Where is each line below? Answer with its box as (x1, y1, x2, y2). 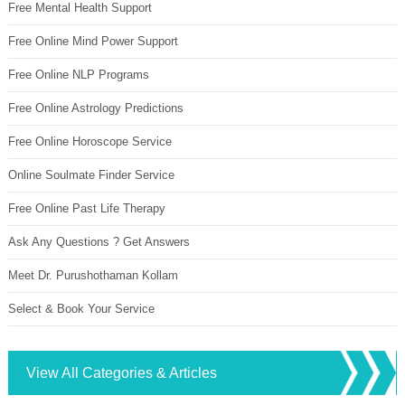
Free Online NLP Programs (7, 67, 149, 81)
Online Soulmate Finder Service (7, 167, 174, 182)
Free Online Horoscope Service (7, 134, 172, 148)
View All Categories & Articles (25, 364, 217, 381)
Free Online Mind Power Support (7, 33, 178, 48)
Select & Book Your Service (7, 301, 155, 316)
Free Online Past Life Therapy (7, 201, 165, 215)
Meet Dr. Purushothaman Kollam (7, 268, 178, 282)
